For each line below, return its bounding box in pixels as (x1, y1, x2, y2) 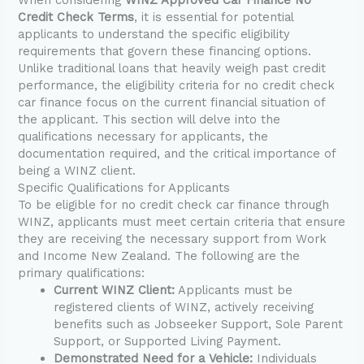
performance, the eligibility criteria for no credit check (18, 77, 336, 93)
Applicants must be (175, 282, 293, 297)
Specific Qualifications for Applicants (18, 180, 231, 195)
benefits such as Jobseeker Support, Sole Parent (54, 316, 344, 331)
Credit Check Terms (18, 9, 135, 24)
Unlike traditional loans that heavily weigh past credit (18, 60, 327, 76)
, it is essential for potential (134, 9, 294, 24)
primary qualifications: (18, 265, 145, 280)
